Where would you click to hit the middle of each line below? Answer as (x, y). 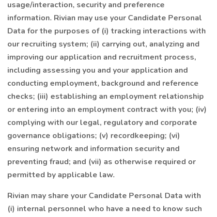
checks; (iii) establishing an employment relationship (106, 96)
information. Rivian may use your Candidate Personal (105, 18)
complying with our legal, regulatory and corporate (102, 123)
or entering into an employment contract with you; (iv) (107, 109)
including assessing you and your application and (98, 70)
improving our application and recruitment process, (102, 57)
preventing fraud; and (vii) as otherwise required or (101, 162)
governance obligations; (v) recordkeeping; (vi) (94, 136)
